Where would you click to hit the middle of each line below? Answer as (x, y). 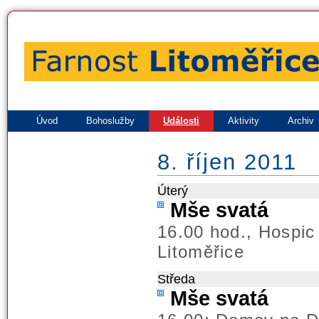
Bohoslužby (110, 121)
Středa (176, 278)
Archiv (301, 121)
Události (181, 121)
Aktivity (244, 121)
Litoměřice (201, 251)
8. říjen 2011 (227, 162)
